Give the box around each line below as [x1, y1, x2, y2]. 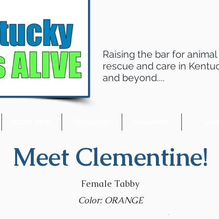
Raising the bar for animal [103, 48, 217, 60]
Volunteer [134, 117, 169, 126]
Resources [74, 117, 110, 126]
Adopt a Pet [11, 117, 52, 126]
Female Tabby [81, 178, 139, 189]
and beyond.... [103, 72, 165, 84]
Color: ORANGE [78, 195, 143, 206]
